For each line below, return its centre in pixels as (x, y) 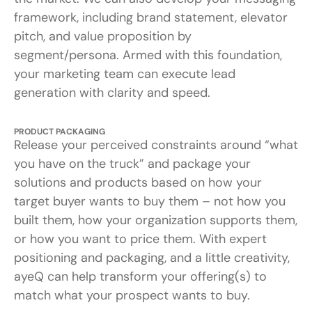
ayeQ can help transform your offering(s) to (140, 276)
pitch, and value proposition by (103, 36)
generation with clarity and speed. (112, 92)
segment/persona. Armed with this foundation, (148, 55)
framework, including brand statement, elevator (151, 17)
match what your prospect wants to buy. (132, 295)
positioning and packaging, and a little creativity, (152, 257)
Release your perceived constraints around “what (156, 145)
